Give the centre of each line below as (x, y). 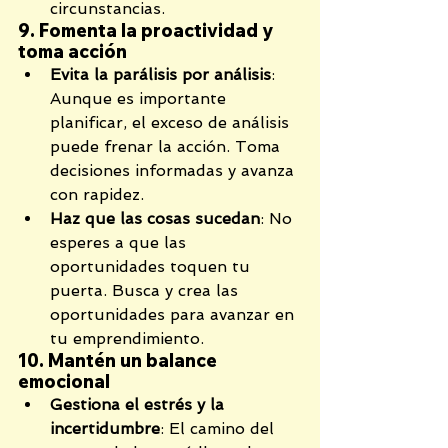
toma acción (72, 52)
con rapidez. (97, 195)
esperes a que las (120, 243)
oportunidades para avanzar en (174, 315)
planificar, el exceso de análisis (172, 123)
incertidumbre (105, 429)
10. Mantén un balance (119, 361)
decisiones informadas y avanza (174, 171)
